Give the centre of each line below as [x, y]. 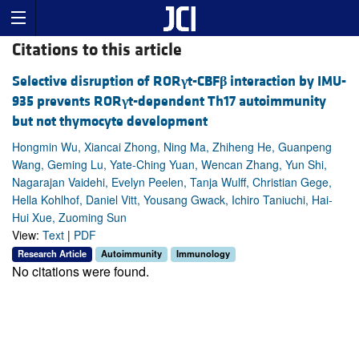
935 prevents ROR [67, 102]
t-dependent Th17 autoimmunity [227, 102]
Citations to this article [97, 50]
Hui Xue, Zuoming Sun [69, 218]
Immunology [203, 254]
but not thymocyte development [110, 122]
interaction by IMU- [286, 82]
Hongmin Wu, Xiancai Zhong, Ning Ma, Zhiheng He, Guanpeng [172, 147]
